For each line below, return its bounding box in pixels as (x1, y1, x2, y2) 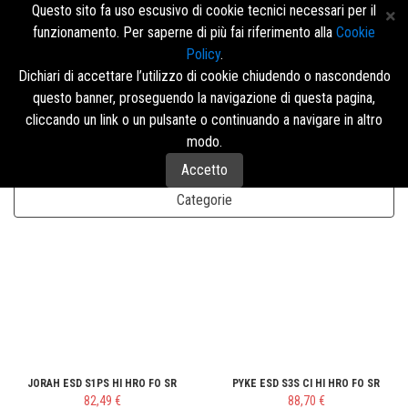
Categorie (176, 191, 232, 209)
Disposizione (285, 163, 358, 180)
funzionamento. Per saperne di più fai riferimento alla (33, 24, 336, 41)
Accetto (180, 161, 228, 178)
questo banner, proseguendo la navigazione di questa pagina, (33, 89, 375, 107)
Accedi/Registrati (277, 53, 367, 67)
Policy (185, 46, 220, 63)
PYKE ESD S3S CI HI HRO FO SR (232, 377, 380, 390)
